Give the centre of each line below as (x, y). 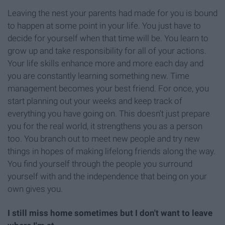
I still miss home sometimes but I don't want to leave (110, 213)
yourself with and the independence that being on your (107, 177)
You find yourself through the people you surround (100, 164)
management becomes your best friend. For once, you (108, 89)
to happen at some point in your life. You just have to (104, 26)
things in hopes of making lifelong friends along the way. (111, 151)
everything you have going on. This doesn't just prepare (109, 114)
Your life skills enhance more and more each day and (105, 64)
